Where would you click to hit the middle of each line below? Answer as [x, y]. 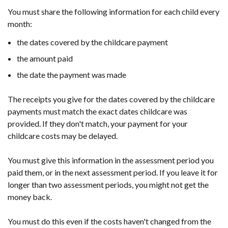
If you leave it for [189, 172]
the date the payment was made [72, 75]
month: [20, 24]
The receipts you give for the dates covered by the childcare [111, 99]
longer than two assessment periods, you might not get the [108, 184]
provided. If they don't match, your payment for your [98, 123]
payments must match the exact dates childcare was [97, 111]
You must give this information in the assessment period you [111, 160]
